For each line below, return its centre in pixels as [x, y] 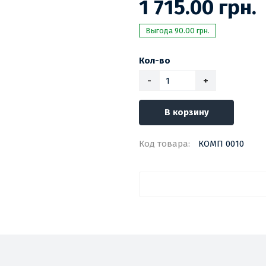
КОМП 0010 [221, 144]
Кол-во [155, 61]
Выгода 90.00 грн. [178, 31]
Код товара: [164, 144]
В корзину [186, 113]
